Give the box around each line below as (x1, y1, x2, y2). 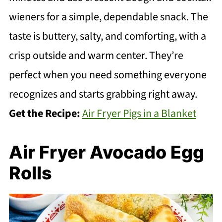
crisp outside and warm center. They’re (8, 48, 183, 64)
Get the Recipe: (8, 106, 82, 122)
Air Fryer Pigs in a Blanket (82, 106, 196, 122)
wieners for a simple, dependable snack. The (8, 9, 208, 25)
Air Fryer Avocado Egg (8, 141, 204, 164)
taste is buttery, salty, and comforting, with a (8, 28, 206, 45)
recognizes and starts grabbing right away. (8, 86, 197, 103)
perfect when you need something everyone (8, 67, 207, 83)
